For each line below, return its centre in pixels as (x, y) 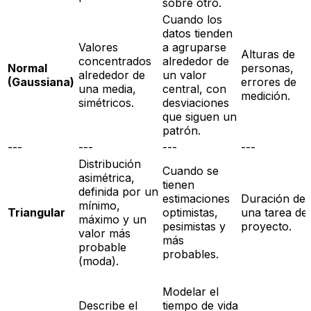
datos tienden (197, 34)
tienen (178, 185)
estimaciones (196, 199)
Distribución (110, 164)
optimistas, (190, 213)
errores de (269, 82)
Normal (27, 68)
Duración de (273, 199)
